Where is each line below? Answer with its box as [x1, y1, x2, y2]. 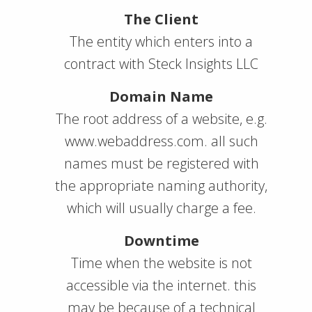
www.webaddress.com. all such [64, 132, 258, 150]
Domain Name [109, 87, 213, 106]
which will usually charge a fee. [66, 198, 256, 217]
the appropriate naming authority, [55, 176, 267, 195]
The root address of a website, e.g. [55, 109, 267, 128]
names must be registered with [63, 154, 259, 173]
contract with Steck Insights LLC [64, 54, 258, 73]
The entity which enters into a [70, 32, 253, 51]
